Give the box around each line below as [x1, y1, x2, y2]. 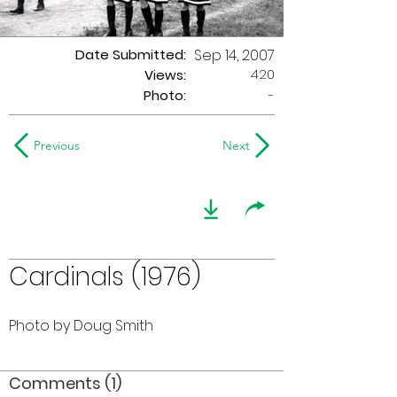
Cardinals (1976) [9, 260, 201, 294]
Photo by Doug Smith [9, 315, 153, 336]
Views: [144, 66, 186, 84]
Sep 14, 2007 [194, 45, 275, 66]
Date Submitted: [75, 45, 186, 64]
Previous [34, 137, 80, 153]
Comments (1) [9, 372, 121, 394]
